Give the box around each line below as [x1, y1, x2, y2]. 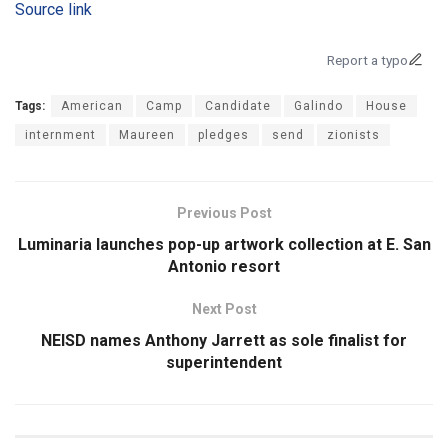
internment [25, 127, 96, 142]
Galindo [294, 98, 343, 113]
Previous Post [176, 204, 272, 221]
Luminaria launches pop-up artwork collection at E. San [17, 234, 431, 254]
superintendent [166, 352, 282, 372]
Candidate [205, 98, 271, 113]
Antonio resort [168, 256, 280, 276]
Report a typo [327, 51, 408, 68]
